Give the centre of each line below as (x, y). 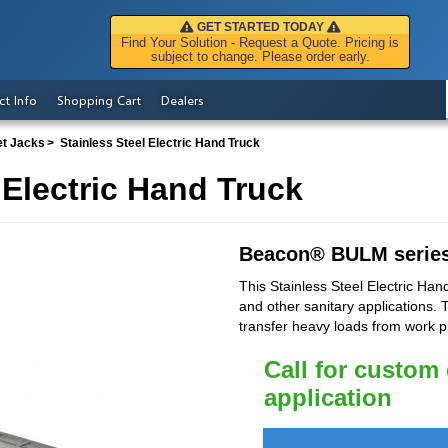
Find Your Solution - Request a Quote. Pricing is (260, 43)
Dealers (182, 100)
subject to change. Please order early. (260, 57)
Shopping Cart (99, 100)
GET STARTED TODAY (260, 27)
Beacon (274, 254)
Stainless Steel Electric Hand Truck (160, 143)
